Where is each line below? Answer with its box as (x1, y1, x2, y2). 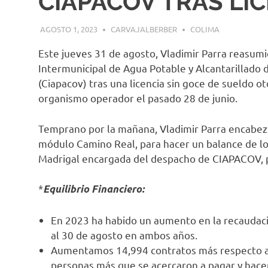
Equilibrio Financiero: (43, 182, 144, 196)
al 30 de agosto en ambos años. (51, 228, 198, 241)
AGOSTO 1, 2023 (39, 24, 98, 35)
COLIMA (190, 24, 220, 35)
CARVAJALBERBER (110, 24, 177, 35)
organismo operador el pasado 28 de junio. (38, 92, 237, 105)
